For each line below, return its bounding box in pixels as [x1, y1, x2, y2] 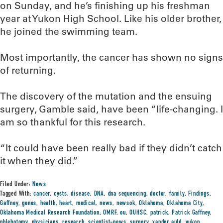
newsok [116, 200, 135, 207]
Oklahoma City [167, 200, 203, 207]
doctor [150, 191, 166, 198]
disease [71, 191, 91, 198]
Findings [188, 191, 210, 198]
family [169, 191, 185, 198]
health [40, 200, 56, 207]
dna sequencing [108, 191, 146, 198]
